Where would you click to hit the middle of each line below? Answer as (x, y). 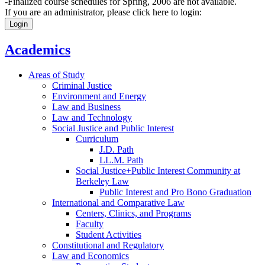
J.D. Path (117, 149)
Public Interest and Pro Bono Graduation (175, 192)
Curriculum (97, 138)
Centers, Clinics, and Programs (133, 213)
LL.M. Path (121, 160)
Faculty (90, 224)
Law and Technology (92, 117)
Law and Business (86, 106)
